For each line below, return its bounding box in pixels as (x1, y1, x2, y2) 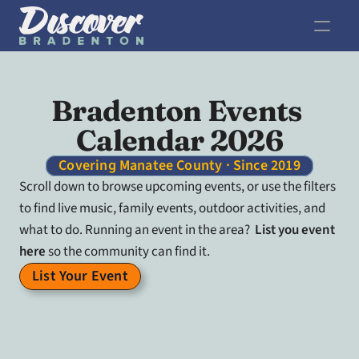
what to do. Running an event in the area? (19, 220, 255, 240)
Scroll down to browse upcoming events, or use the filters (19, 177, 336, 196)
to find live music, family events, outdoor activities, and (19, 199, 325, 218)
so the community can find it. (46, 242, 210, 261)
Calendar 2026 (76, 123, 283, 158)
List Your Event (32, 266, 128, 286)
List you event (255, 220, 335, 240)
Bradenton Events (51, 93, 302, 128)
